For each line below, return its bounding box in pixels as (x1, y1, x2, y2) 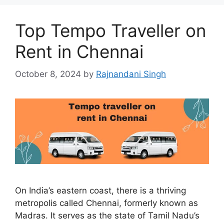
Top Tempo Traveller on (15, 20, 206, 41)
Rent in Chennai (15, 41, 143, 62)
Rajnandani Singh (96, 68, 166, 79)
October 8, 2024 (15, 68, 81, 79)
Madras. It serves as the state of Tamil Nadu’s (15, 210, 199, 221)
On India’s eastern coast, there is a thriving (15, 185, 186, 196)
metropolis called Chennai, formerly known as (15, 198, 198, 208)
